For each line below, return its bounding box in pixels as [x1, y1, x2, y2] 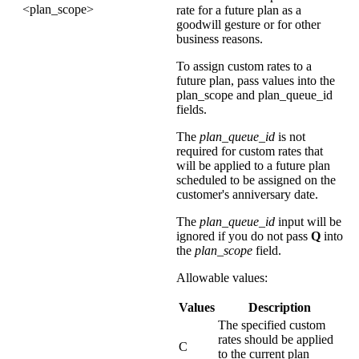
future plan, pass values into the [176, 73, 335, 87]
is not [275, 129, 305, 143]
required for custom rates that [176, 143, 323, 158]
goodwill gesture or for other [176, 17, 321, 31]
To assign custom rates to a [176, 58, 312, 73]
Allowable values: [176, 270, 268, 284]
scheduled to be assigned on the [176, 172, 336, 187]
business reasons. [176, 31, 263, 46]
